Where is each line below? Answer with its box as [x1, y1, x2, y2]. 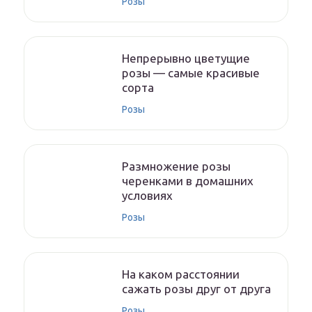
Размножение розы [122, 159, 231, 173]
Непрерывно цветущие [122, 52, 250, 65]
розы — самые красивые [122, 66, 260, 79]
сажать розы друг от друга [122, 282, 271, 295]
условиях [122, 189, 173, 202]
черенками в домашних [122, 174, 253, 187]
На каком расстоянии [122, 267, 240, 281]
